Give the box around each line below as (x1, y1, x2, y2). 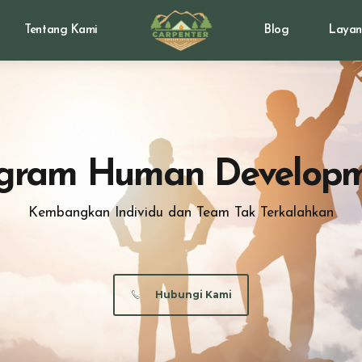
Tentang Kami (24, 24, 98, 36)
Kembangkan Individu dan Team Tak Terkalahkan (28, 205, 334, 220)
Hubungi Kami (154, 288, 232, 301)
